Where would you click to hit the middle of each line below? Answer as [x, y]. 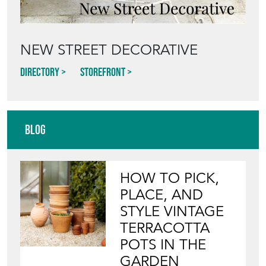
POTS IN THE [163, 244]
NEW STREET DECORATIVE [109, 50]
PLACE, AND [162, 194]
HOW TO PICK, [170, 178]
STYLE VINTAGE [172, 211]
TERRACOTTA [165, 228]
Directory [40, 72]
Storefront [103, 72]
